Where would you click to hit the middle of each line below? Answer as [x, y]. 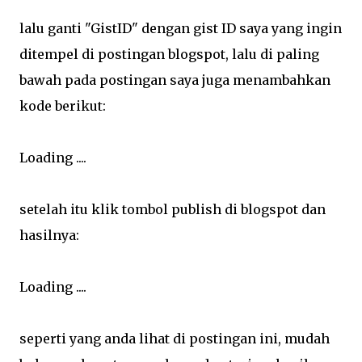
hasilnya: [49, 235]
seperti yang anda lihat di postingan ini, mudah [175, 339]
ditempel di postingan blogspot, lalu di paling [169, 54]
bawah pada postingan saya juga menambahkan [175, 80]
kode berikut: [63, 106]
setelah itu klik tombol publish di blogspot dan [173, 209]
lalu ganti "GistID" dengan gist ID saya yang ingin [181, 28]
